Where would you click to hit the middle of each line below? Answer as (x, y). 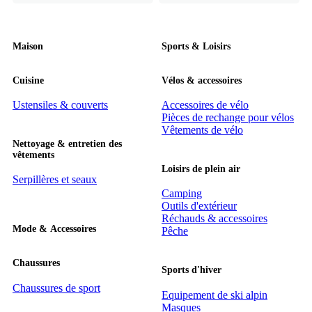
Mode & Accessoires (54, 229)
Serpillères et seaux (55, 180)
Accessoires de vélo (205, 105)
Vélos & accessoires (202, 80)
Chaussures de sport (56, 288)
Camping (182, 194)
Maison (28, 46)
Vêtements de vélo (202, 130)
